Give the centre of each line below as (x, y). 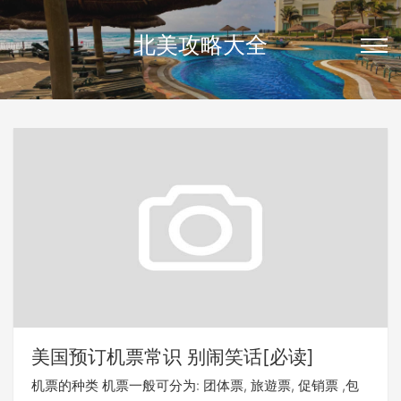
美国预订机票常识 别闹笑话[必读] (173, 356)
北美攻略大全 (200, 45)
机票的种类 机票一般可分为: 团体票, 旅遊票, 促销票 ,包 (195, 385)
